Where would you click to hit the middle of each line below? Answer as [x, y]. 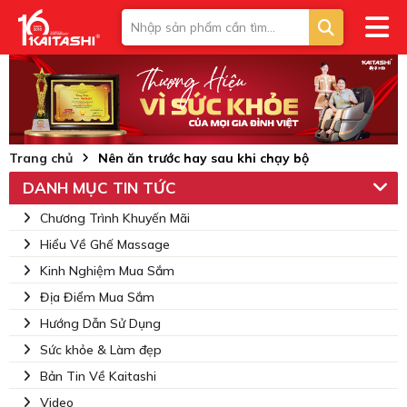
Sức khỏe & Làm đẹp [101, 350]
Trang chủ [41, 158]
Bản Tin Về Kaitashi [98, 376]
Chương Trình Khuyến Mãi [115, 218]
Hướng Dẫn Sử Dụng [100, 323]
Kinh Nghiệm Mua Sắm [107, 271]
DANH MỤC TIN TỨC [99, 188]
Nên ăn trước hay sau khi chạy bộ [203, 158]
